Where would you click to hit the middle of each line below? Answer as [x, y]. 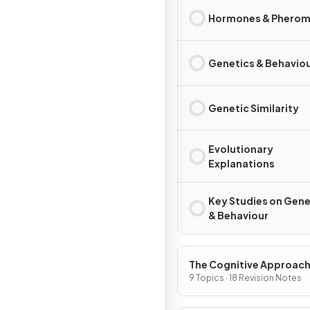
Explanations [241, 163]
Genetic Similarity [254, 108]
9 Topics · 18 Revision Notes [245, 278]
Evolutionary [241, 149]
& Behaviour [238, 215]
